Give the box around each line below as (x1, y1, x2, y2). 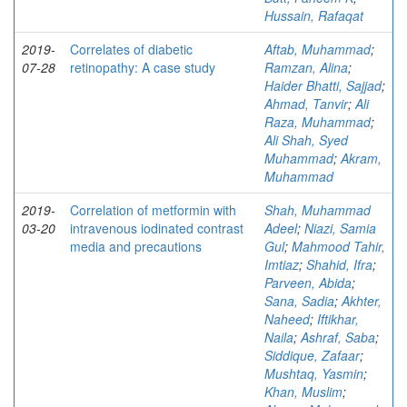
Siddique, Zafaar (264, 346, 360, 365)
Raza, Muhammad (264, 113, 371, 132)
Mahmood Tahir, (292, 237, 385, 256)
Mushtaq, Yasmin (264, 364, 363, 383)
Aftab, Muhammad (264, 40, 371, 59)
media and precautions (70, 237, 202, 256)
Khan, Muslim (264, 382, 342, 402)
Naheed (264, 310, 310, 329)
